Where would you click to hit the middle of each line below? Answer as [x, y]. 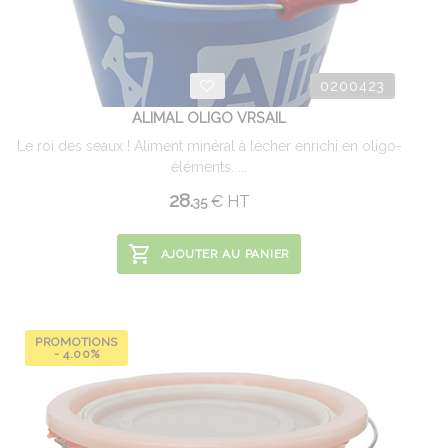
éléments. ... [209, 167]
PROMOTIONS [77, 342]
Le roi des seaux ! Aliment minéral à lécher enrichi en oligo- [209, 146]
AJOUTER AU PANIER [225, 254]
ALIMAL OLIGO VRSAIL [209, 117]
